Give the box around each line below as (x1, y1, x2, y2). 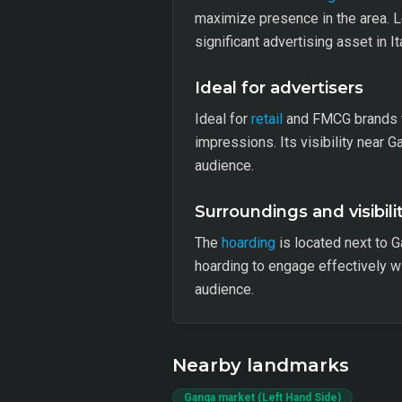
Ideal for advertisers (195, 78, 363, 98)
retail (251, 110, 283, 127)
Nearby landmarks (172, 354, 349, 376)
